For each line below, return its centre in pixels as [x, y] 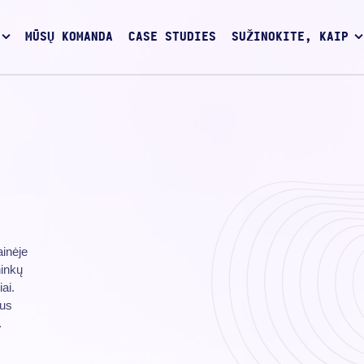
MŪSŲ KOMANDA [69, 37]
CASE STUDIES [172, 37]
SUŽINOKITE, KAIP [290, 37]
